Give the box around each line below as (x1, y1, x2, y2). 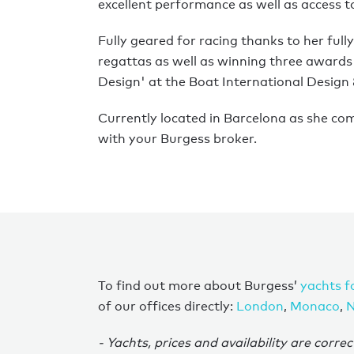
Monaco (290, 298, 340, 314)
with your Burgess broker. (98, 130, 257, 146)
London (236, 298, 284, 314)
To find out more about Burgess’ (98, 277, 300, 293)
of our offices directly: (98, 298, 236, 314)
